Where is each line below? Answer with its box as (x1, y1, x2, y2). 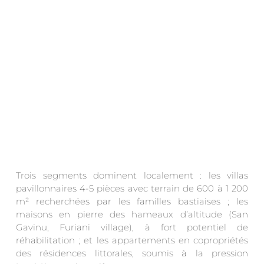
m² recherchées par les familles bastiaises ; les (16, 195, 248, 207)
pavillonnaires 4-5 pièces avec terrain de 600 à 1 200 (16, 182, 248, 194)
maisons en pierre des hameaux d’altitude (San (16, 208, 248, 220)
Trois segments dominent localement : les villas (16, 169, 248, 181)
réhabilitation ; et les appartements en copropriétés (16, 234, 248, 246)
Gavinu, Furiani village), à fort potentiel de (16, 221, 248, 233)
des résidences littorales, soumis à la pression (16, 247, 248, 259)
